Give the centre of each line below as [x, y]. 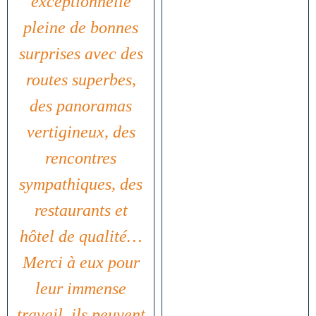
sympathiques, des [81, 184]
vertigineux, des [81, 132]
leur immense [81, 288]
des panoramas [81, 105]
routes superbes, [81, 79]
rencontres [81, 158]
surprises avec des [81, 53]
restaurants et [81, 210]
